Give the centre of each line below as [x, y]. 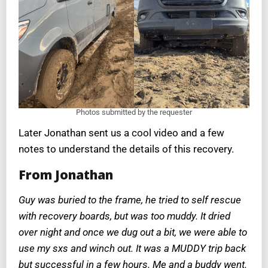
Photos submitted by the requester [134, 112]
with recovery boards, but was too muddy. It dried [124, 216]
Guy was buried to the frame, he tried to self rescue [130, 200]
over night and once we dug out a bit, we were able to [133, 232]
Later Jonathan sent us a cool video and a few [121, 133]
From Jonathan [66, 174]
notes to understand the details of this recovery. [126, 149]
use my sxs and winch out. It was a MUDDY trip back [132, 249]
